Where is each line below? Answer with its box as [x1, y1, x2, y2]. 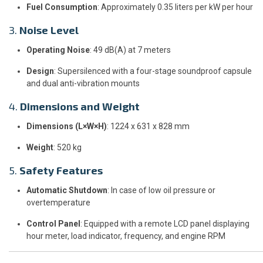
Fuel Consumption [26, 2, 97, 12]
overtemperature [26, 197, 90, 207]
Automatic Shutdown [26, 185, 107, 195]
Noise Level [19, 23, 79, 36]
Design [26, 66, 54, 76]
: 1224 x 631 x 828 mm [107, 121, 190, 131]
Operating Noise [26, 45, 90, 55]
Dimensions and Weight [20, 99, 140, 113]
